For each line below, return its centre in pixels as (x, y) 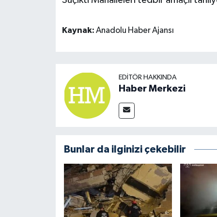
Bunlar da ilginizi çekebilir (125, 150)
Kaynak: (79, 30)
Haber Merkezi (152, 89)
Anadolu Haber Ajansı (135, 30)
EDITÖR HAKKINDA (147, 77)
